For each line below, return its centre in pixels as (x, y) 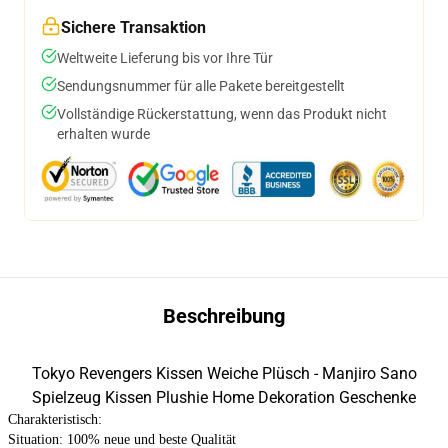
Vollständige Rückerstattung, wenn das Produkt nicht (222, 114)
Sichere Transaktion (133, 27)
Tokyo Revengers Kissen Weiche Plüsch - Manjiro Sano (224, 373)
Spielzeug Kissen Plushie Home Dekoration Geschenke (224, 397)
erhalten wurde (103, 134)
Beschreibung (224, 316)
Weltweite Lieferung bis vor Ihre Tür (165, 58)
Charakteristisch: (55, 419)
